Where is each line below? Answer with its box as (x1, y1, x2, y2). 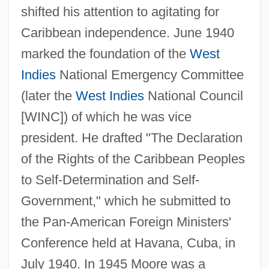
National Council (144, 88, 243, 103)
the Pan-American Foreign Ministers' (20, 214, 231, 229)
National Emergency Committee (55, 67, 244, 82)
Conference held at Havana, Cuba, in (20, 235, 235, 250)
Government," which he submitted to (20, 193, 231, 208)
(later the (20, 88, 76, 103)
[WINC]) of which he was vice (20, 109, 192, 124)
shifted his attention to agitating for (20, 4, 219, 19)
